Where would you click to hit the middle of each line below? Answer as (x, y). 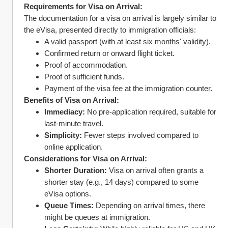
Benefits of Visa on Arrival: (72, 100)
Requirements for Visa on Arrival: (83, 6)
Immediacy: (65, 112)
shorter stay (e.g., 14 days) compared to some (121, 182)
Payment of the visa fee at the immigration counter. (128, 88)
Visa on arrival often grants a (155, 170)
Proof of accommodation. (86, 65)
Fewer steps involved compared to (140, 135)
